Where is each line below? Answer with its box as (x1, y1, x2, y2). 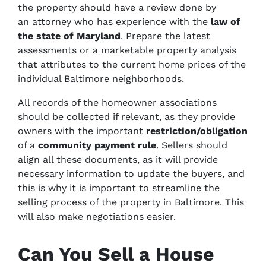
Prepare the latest (123, 30, 210, 42)
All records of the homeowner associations (18, 97, 217, 108)
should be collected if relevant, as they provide (18, 111, 235, 122)
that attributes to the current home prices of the (18, 59, 246, 70)
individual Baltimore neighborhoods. (18, 73, 184, 84)
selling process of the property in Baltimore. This (18, 197, 244, 208)
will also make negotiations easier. (18, 211, 176, 222)
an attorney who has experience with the (18, 16, 208, 27)
